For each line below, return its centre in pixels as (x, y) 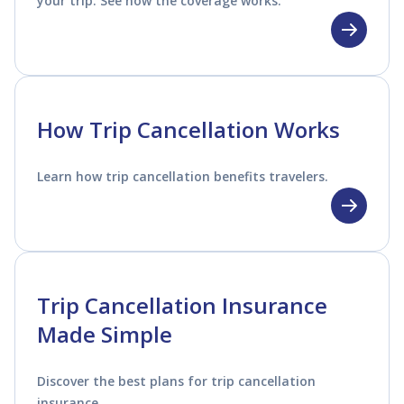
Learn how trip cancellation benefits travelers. (183, 176)
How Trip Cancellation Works (188, 129)
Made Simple (105, 334)
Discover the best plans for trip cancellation (176, 381)
